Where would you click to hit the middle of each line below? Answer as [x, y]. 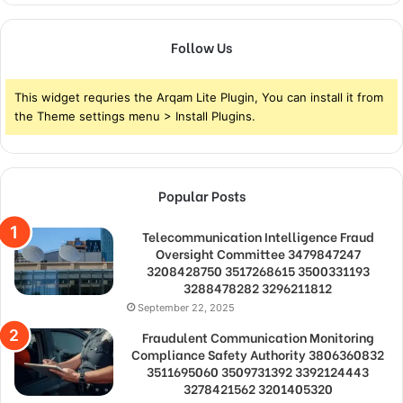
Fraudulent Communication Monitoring [258, 337]
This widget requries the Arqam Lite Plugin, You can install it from [199, 98]
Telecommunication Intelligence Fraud [258, 237]
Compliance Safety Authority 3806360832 [258, 354]
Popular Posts [201, 196]
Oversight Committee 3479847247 [258, 254]
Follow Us [201, 47]
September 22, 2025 [186, 308]
